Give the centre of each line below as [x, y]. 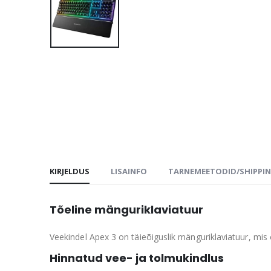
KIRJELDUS [70, 171]
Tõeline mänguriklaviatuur [126, 209]
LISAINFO [129, 171]
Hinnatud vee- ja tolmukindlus [137, 258]
